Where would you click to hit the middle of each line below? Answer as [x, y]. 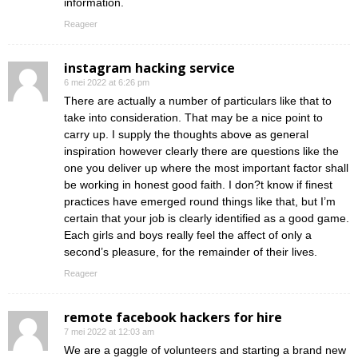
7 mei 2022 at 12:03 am [109, 332]
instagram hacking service [149, 68]
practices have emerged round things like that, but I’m [200, 202]
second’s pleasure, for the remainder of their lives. [191, 252]
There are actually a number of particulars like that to [198, 101]
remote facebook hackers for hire [173, 318]
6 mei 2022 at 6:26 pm [107, 83]
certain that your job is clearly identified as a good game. [207, 219]
